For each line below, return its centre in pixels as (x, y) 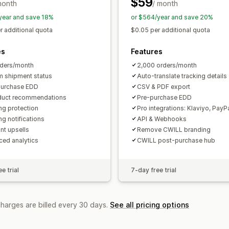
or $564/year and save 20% (172, 17)
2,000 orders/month (167, 65)
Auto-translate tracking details (182, 76)
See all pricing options (150, 204)
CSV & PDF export (164, 86)
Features (147, 51)
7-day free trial (154, 170)
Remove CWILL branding (174, 129)
